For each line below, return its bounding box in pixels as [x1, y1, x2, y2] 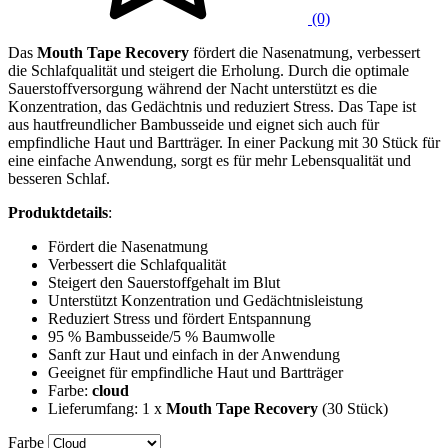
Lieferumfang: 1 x [48, 399, 166, 417]
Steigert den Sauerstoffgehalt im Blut [48, 273, 280, 291]
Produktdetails [8, 203, 108, 221]
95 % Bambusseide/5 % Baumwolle [48, 327, 275, 345]
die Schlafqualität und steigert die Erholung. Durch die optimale [8, 61, 409, 79]
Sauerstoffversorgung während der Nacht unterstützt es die [8, 79, 377, 97]
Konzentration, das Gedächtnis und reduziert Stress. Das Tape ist [8, 97, 416, 115]
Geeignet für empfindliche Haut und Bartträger [48, 363, 343, 381]
